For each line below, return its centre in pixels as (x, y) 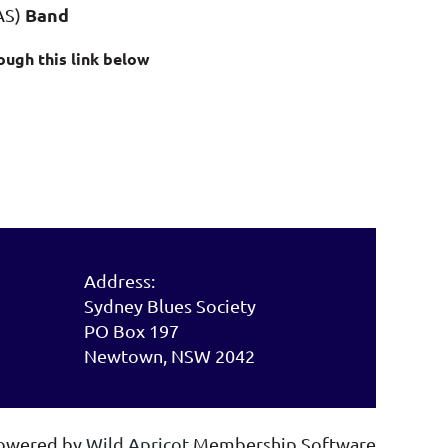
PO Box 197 (131, 330)
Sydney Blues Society (170, 305)
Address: (119, 280)
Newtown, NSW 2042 (169, 355)
